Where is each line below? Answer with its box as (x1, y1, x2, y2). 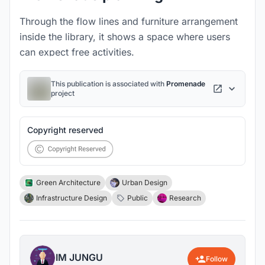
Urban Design (122, 178, 167, 187)
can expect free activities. (20, 46, 134, 58)
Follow (206, 254, 228, 263)
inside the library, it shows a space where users (20, 31, 230, 43)
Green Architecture (36, 178, 101, 187)
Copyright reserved (27, 125, 104, 135)
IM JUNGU (56, 251, 103, 263)
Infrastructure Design (36, 193, 107, 202)
